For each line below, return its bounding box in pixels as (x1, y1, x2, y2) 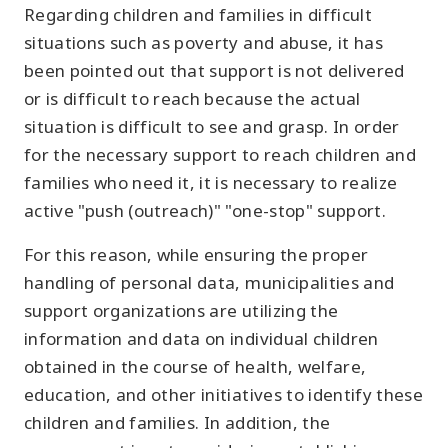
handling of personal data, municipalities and (24, 271, 395, 294)
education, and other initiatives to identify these (24, 383, 423, 406)
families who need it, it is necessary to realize (24, 171, 398, 194)
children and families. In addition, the (24, 411, 331, 434)
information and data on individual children (24, 327, 379, 350)
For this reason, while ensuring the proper (24, 243, 369, 266)
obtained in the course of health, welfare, (24, 355, 367, 378)
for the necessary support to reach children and (24, 143, 416, 166)
